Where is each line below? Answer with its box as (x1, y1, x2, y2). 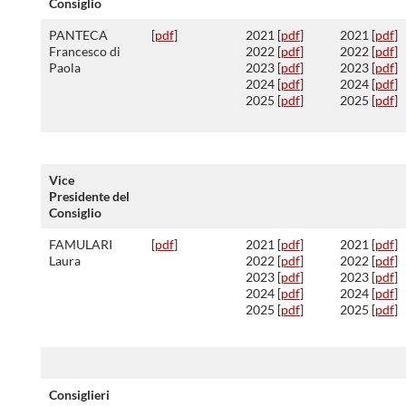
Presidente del (48, 188, 130, 204)
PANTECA (48, 27, 108, 43)
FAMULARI (48, 237, 112, 252)
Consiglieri (48, 387, 110, 402)
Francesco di (48, 43, 121, 59)
